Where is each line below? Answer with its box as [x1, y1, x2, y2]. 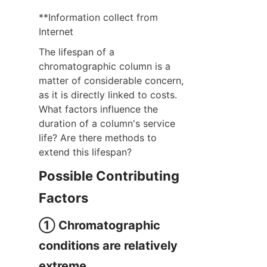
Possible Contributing [39, 167, 179, 184]
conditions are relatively [39, 238, 178, 253]
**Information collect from [39, 11, 158, 23]
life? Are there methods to [39, 131, 157, 144]
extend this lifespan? [39, 145, 132, 158]
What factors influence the [39, 103, 158, 115]
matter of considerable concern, [39, 74, 184, 86]
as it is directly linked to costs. [39, 88, 177, 101]
